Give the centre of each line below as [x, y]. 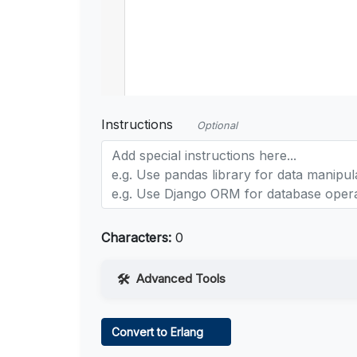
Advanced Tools [181, 279]
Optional [217, 126]
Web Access [163, 314]
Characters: [136, 238]
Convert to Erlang [159, 332]
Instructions [137, 125]
